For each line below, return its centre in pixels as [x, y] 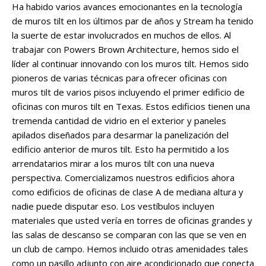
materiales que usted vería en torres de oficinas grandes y [132, 221]
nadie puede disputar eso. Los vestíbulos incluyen [113, 206]
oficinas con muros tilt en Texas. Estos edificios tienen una [131, 107]
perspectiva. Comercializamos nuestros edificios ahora [123, 178]
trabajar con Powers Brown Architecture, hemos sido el [125, 50]
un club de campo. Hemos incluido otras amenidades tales [130, 249]
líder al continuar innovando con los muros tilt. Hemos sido [130, 64]
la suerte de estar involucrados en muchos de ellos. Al [121, 35]
